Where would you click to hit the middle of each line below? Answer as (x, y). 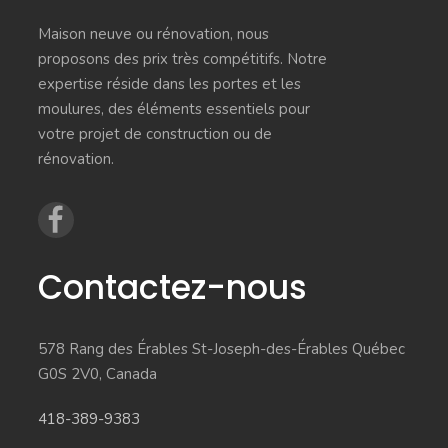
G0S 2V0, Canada (97, 374)
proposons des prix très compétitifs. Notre (182, 59)
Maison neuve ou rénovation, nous (153, 34)
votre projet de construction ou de (154, 134)
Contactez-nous (172, 288)
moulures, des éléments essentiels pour (173, 109)
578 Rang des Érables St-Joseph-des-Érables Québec (221, 349)
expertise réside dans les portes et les (169, 84)
